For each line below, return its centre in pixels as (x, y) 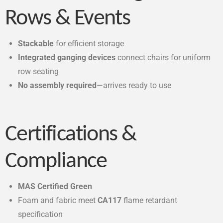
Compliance (56, 161)
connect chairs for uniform (163, 58)
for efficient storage (89, 44)
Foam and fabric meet (58, 200)
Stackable (36, 44)
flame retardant (150, 200)
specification (41, 214)
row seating (39, 72)
